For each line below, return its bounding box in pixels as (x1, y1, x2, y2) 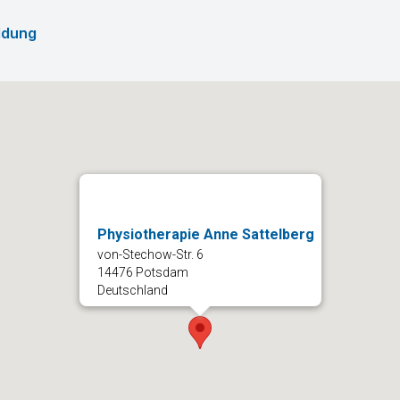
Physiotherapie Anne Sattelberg (96, 225, 314, 243)
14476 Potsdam (96, 264, 188, 279)
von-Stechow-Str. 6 (96, 246, 204, 262)
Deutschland (96, 282, 168, 297)
